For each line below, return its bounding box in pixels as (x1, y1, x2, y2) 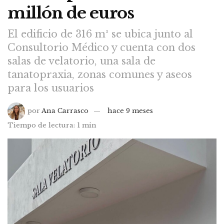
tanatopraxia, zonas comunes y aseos (7, 68, 192, 80)
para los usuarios (7, 81, 94, 94)
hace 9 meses (107, 106, 153, 115)
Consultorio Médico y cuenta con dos (7, 41, 195, 53)
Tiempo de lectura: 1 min (7, 120, 96, 129)
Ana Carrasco (41, 106, 89, 115)
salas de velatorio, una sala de (7, 54, 155, 67)
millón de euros (7, 3, 134, 23)
